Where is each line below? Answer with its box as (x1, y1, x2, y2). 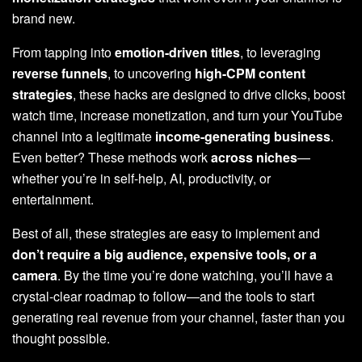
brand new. (12, 8, 75, 27)
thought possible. (12, 328, 110, 347)
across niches (211, 147, 297, 166)
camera (12, 265, 57, 284)
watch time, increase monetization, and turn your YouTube (12, 105, 343, 124)
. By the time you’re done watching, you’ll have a (57, 265, 333, 284)
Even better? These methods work (12, 147, 211, 166)
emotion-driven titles (115, 42, 240, 61)
